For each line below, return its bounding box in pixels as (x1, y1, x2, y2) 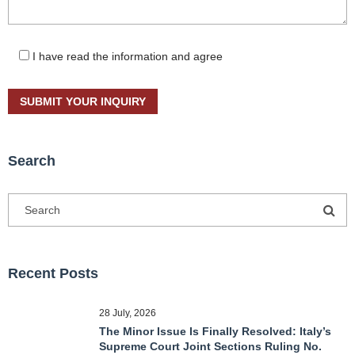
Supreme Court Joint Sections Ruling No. (99, 340, 322, 353)
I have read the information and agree (32, 50, 223, 63)
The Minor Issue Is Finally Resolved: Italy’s (99, 325, 331, 338)
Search (8, 153, 55, 169)
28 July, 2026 (99, 307, 156, 319)
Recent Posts (8, 265, 98, 281)
